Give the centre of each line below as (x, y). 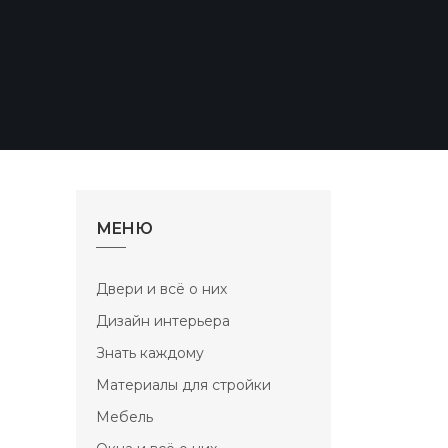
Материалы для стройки (183, 385)
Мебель (124, 417)
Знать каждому (150, 353)
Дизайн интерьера (163, 321)
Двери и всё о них (161, 289)
